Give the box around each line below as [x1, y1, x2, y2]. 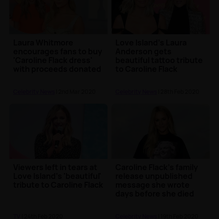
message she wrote [115, 179, 190, 190]
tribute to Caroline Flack [13, 179, 104, 190]
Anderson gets [115, 45, 172, 57]
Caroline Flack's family [115, 161, 198, 173]
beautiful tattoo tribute [115, 54, 203, 66]
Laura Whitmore [13, 37, 74, 48]
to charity [13, 72, 50, 83]
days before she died [115, 188, 195, 199]
